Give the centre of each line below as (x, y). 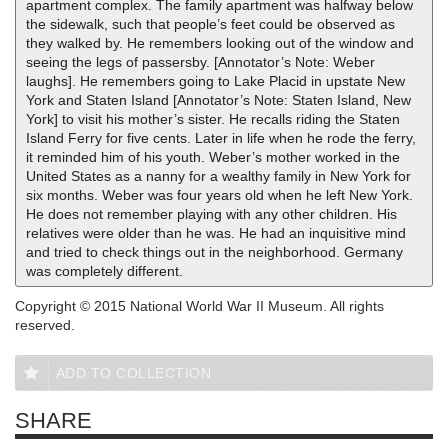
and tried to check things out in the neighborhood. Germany (214, 252)
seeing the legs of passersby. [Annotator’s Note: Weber (200, 62)
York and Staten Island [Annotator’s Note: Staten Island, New (218, 100)
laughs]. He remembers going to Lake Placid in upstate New (215, 81)
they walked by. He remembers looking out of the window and (220, 43)
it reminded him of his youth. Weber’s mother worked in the (213, 157)
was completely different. (104, 271)
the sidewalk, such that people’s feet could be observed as (210, 24)
